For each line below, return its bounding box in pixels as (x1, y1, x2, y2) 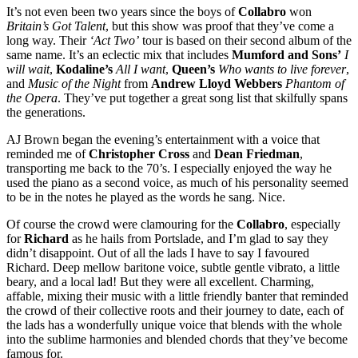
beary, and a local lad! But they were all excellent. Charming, (6, 275, 314, 289)
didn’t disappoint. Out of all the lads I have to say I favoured (6, 246, 309, 261)
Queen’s (172, 62, 215, 77)
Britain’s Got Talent (6, 19, 105, 34)
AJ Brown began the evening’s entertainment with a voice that (6, 133, 320, 147)
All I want (116, 62, 165, 77)
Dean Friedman (214, 147, 300, 161)
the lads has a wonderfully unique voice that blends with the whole (6, 318, 342, 332)
